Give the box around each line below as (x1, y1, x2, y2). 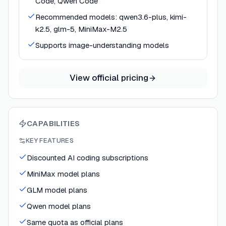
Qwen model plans (27, 201, 91, 211)
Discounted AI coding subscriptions (27, 152, 148, 162)
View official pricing (70, 72, 148, 83)
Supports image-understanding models (35, 40, 169, 50)
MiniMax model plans (27, 168, 100, 179)
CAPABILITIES (27, 118, 80, 128)
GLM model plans (27, 185, 87, 195)
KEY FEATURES (26, 136, 74, 145)
